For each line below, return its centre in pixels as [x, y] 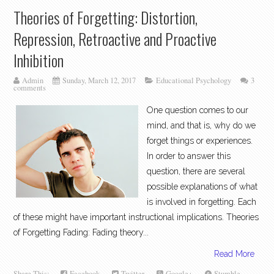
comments [30, 88]
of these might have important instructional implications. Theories [136, 217]
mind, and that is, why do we [202, 125]
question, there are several [196, 171]
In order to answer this [189, 156]
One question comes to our [198, 110]
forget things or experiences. [201, 140]
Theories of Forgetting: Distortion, [106, 17]
